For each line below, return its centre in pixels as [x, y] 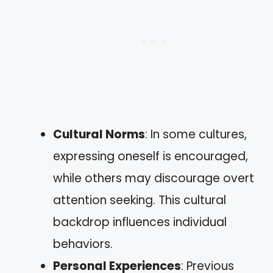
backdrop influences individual [140, 222]
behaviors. [83, 244]
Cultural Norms [99, 134]
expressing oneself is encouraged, [151, 156]
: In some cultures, [196, 134]
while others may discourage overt [154, 178]
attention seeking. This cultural [140, 200]
